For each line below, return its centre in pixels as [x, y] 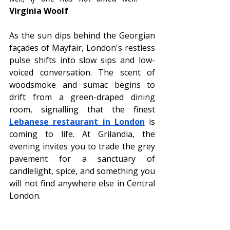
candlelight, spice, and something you [82, 171]
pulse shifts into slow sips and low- [82, 60]
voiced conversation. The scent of [82, 73]
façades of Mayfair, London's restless [82, 48]
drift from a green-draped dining [82, 97]
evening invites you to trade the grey [82, 147]
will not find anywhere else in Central [82, 184]
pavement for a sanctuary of [82, 159]
